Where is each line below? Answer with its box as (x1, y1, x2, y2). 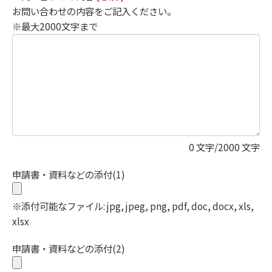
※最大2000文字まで (12, 19, 98, 33)
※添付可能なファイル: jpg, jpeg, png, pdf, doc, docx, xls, (12, 199, 254, 212)
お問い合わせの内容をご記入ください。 (12, 4, 176, 18)
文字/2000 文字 (194, 140, 260, 154)
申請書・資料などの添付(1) (12, 168, 125, 181)
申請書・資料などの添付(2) (12, 242, 125, 255)
